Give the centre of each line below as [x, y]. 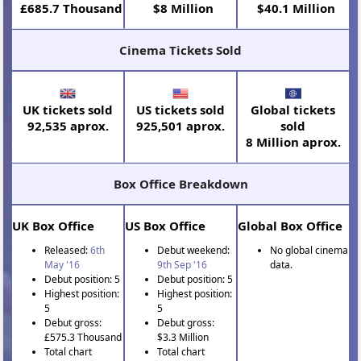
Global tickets [293, 109]
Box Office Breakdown [180, 183]
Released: [68, 250]
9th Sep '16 [183, 264]
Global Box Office [290, 225]
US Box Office [166, 225]
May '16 [62, 264]
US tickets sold [180, 109]
